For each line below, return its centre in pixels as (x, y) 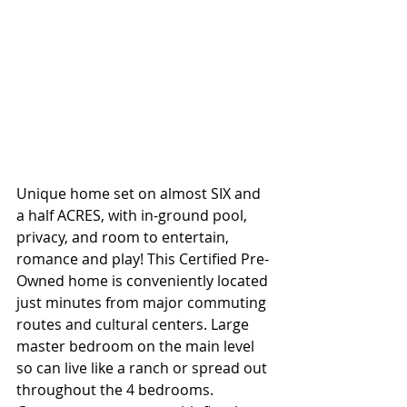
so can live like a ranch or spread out (144, 368)
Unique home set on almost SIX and (140, 194)
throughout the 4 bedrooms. (117, 390)
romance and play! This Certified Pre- (143, 259)
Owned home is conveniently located (144, 281)
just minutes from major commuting (143, 303)
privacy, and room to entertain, (124, 237)
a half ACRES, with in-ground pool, (134, 215)
